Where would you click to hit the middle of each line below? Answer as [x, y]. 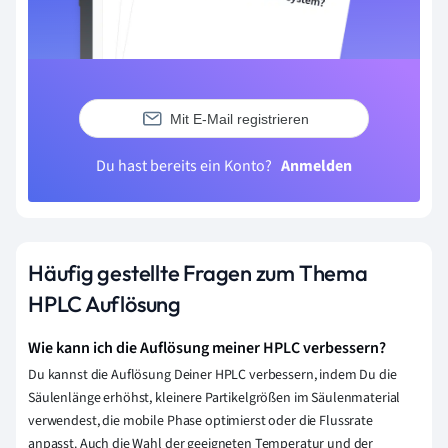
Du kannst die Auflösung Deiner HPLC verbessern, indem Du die [212, 375]
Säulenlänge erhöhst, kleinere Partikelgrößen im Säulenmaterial [214, 398]
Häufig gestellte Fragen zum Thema [198, 273]
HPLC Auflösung [104, 304]
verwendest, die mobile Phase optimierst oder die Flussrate [200, 421]
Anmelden [316, 166]
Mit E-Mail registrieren [239, 118]
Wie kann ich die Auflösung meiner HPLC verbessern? [207, 348]
